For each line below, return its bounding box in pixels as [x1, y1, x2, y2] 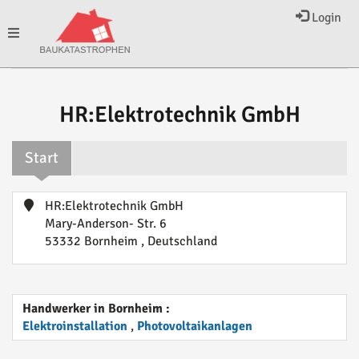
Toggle [7, 25, 42, 41]
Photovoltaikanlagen [137, 318, 252, 334]
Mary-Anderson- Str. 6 [45, 216, 167, 232]
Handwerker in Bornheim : [22, 301, 170, 317]
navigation [7, 92, 64, 108]
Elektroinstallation [22, 318, 127, 334]
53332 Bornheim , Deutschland [45, 233, 217, 249]
